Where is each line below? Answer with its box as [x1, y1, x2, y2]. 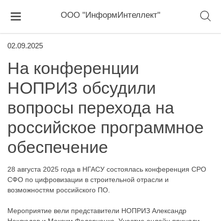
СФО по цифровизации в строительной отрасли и [7, 176, 169, 184]
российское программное [7, 118, 204, 137]
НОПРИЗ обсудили [7, 78, 156, 97]
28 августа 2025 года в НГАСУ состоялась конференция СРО [7, 165, 206, 173]
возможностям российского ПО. [7, 186, 110, 194]
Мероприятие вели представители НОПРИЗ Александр [7, 207, 186, 215]
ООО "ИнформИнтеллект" [61, 10, 160, 20]
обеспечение [7, 138, 108, 156]
